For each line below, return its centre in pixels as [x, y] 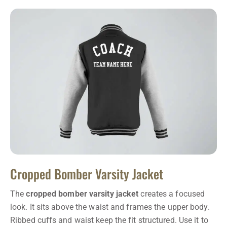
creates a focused [172, 194]
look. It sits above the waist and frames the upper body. [110, 207]
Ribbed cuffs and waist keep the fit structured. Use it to [109, 220]
